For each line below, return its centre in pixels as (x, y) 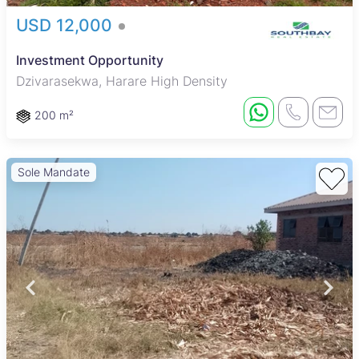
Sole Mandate (54, 171)
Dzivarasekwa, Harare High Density (122, 81)
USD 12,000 (67, 25)
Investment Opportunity (90, 60)
